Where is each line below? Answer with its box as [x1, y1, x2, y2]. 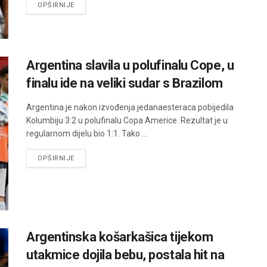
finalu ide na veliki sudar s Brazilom [26, 76, 223, 91]
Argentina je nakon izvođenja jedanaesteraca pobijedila [26, 103, 234, 113]
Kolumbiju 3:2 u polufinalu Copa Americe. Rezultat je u [26, 116, 228, 126]
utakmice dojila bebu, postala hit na [26, 247, 225, 262]
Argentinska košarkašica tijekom [26, 229, 213, 244]
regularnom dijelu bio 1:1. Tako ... [26, 129, 147, 139]
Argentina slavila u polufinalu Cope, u [26, 58, 234, 73]
